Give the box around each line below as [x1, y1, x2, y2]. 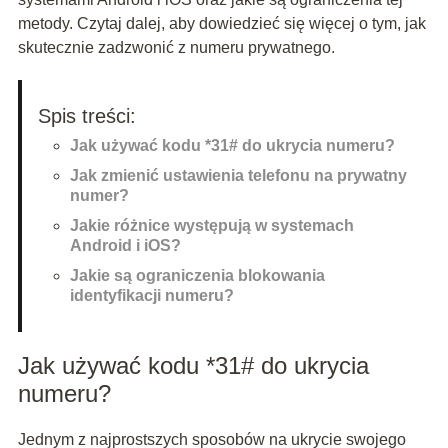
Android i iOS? [69, 237, 181, 255]
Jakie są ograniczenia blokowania [69, 267, 325, 285]
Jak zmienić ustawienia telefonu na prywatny [69, 167, 407, 185]
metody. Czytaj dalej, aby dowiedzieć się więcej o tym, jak [17, 15, 426, 33]
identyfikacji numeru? [69, 287, 234, 305]
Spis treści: [37, 105, 136, 128]
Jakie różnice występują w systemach [69, 217, 354, 235]
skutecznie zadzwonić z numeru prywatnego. [17, 39, 335, 57]
